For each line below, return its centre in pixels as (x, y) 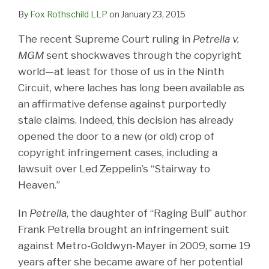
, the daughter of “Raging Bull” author (157, 213)
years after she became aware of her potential (130, 261)
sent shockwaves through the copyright (143, 55)
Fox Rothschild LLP (69, 14)
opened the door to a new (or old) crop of (116, 136)
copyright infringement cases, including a (118, 152)
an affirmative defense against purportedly (122, 104)
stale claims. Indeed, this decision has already (126, 120)
